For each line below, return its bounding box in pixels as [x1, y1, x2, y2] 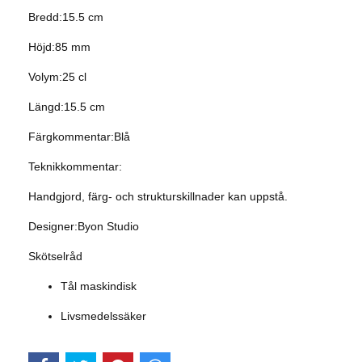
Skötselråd [28, 250, 82, 263]
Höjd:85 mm [28, 40, 90, 54]
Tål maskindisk [61, 280, 137, 293]
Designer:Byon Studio [28, 220, 139, 234]
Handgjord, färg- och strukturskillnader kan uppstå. [28, 190, 288, 204]
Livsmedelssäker [61, 309, 146, 323]
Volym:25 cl [28, 70, 86, 84]
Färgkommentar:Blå [28, 130, 130, 144]
